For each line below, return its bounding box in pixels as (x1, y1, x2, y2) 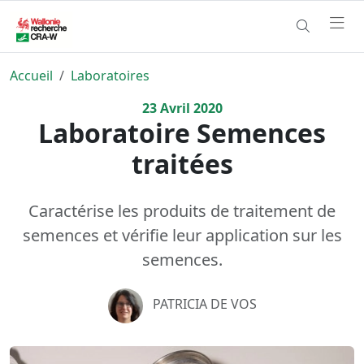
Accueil (10, 66, 53, 84)
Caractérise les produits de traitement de (28, 199, 336, 222)
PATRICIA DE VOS (152, 295, 257, 314)
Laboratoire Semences (38, 115, 326, 150)
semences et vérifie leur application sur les (22, 223, 342, 246)
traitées (131, 145, 233, 181)
